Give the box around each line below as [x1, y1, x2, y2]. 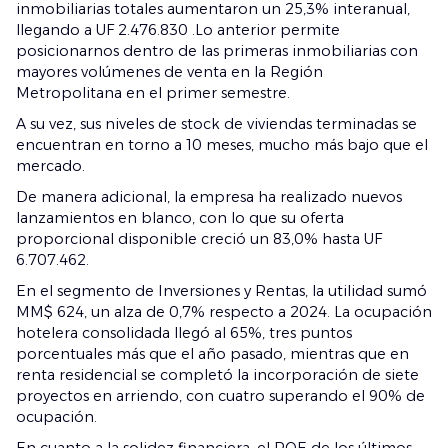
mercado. [16, 157, 85, 175]
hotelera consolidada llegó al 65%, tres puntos [16, 324, 352, 342]
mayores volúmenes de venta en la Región [16, 63, 323, 81]
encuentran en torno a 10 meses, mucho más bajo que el [16, 136, 428, 154]
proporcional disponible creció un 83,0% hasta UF [16, 230, 382, 248]
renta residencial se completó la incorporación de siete [16, 366, 419, 384]
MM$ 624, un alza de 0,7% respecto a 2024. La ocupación [16, 303, 432, 321]
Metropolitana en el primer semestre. [16, 84, 290, 102]
